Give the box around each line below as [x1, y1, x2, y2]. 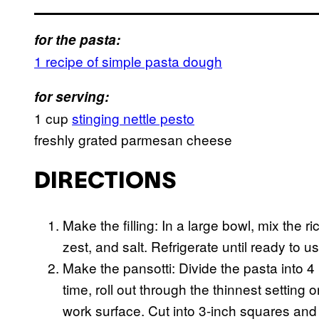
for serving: [34, 87, 109, 107]
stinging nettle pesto [72, 108, 194, 128]
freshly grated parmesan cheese [34, 130, 232, 150]
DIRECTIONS [34, 172, 176, 193]
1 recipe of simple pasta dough [34, 51, 222, 71]
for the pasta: [34, 30, 120, 50]
